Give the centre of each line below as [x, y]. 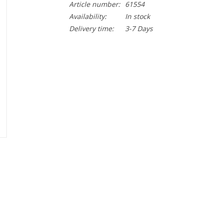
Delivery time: [91, 28]
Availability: [88, 16]
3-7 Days [139, 28]
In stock [137, 16]
